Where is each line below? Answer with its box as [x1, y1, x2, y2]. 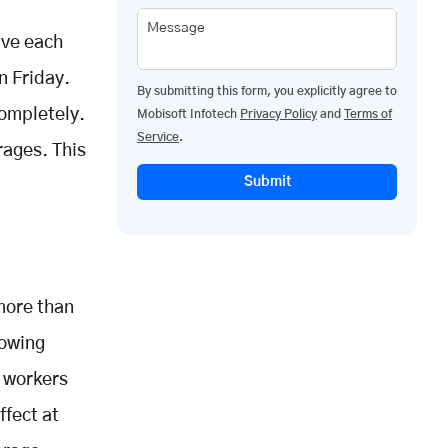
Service [137, 130, 179, 143]
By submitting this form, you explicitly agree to [137, 84, 397, 97]
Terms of [344, 107, 392, 120]
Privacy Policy [240, 107, 317, 120]
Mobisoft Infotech [137, 107, 240, 120]
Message [147, 20, 205, 35]
